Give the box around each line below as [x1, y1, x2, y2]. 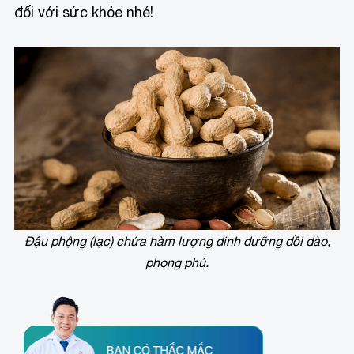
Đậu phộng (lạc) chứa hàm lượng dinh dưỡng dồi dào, [24, 233, 330, 248]
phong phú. [145, 254, 209, 269]
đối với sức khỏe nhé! [14, 3, 154, 21]
